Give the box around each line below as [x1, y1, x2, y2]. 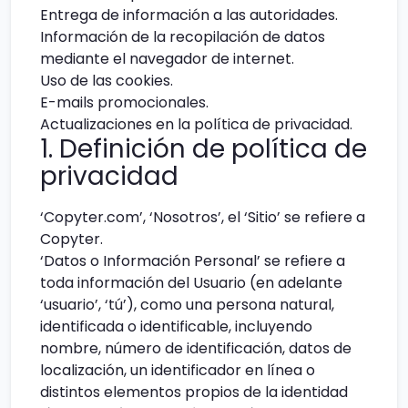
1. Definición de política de [40, 130, 367, 167]
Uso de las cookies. [40, 69, 173, 91]
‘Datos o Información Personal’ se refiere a [40, 250, 345, 272]
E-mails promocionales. [40, 91, 209, 113]
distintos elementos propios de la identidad [40, 382, 348, 403]
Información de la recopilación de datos [40, 25, 325, 47]
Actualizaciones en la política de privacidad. [40, 113, 352, 135]
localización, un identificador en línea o [40, 360, 315, 382]
